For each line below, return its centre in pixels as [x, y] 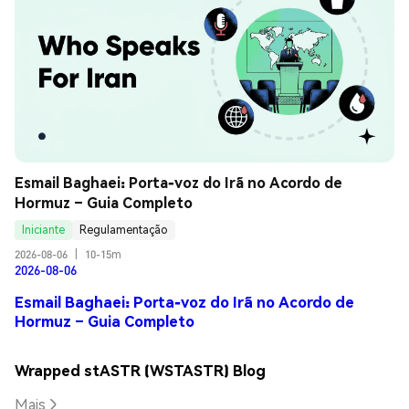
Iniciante [43, 230]
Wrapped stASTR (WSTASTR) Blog [140, 370]
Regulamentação [124, 230]
